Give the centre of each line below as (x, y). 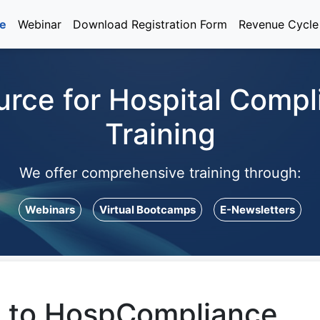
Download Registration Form (150, 24)
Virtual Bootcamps (147, 209)
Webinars (50, 209)
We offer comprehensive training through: (160, 172)
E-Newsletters (257, 209)
